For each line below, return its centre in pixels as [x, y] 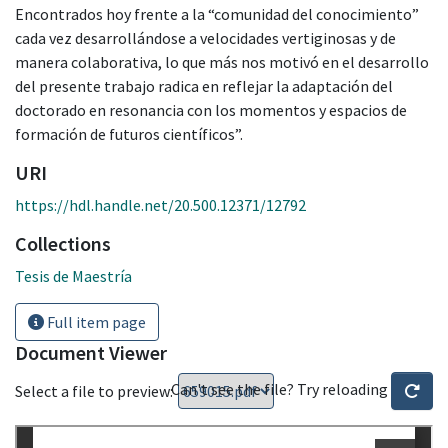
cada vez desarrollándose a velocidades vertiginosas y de [205, 37]
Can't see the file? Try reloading [281, 388]
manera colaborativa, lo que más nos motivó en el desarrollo [222, 61]
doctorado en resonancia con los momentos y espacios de [211, 109]
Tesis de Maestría [73, 275]
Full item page [95, 321]
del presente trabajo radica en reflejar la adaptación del [204, 85]
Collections [63, 243]
